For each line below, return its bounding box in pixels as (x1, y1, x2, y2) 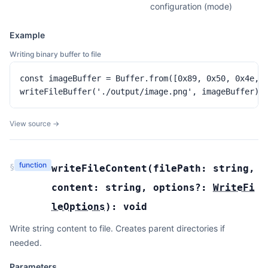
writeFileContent (51, 163, 147, 174)
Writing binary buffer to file (10, 50, 101, 59)
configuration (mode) (150, 1, 232, 11)
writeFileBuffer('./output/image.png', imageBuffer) (20, 87, 259, 96)
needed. (10, 237, 42, 248)
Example (10, 30, 45, 40)
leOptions (51, 201, 105, 212)
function (19, 160, 47, 169)
